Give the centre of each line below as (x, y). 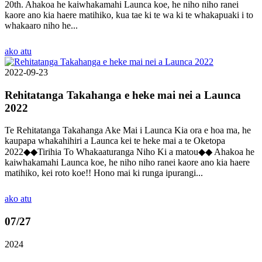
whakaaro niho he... (41, 25)
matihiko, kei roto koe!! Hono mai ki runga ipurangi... (104, 173)
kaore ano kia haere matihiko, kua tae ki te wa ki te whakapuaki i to (129, 15)
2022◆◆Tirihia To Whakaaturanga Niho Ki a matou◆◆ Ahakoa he (130, 152)
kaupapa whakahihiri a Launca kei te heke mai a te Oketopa (115, 141)
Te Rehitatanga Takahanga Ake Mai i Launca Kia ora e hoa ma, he (128, 130)
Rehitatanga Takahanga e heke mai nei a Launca (123, 95)
